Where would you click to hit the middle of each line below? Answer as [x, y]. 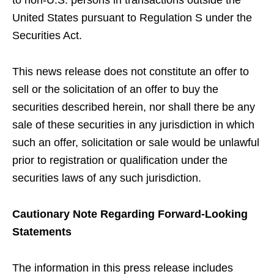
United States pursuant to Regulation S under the [132, 18]
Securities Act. [47, 35]
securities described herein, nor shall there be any [134, 107]
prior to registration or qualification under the [120, 160]
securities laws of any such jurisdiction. [107, 178]
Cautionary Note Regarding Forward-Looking [130, 214]
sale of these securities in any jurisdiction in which [133, 125]
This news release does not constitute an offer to [131, 72]
